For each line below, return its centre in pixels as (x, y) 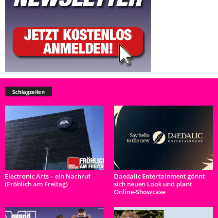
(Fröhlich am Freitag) (36, 184)
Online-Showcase (140, 192)
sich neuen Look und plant (153, 184)
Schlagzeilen (28, 92)
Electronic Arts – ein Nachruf (48, 176)
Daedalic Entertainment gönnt (159, 176)
